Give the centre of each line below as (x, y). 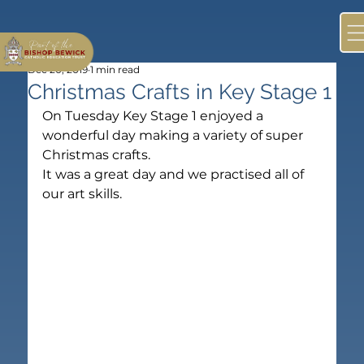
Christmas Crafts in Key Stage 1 (180, 91)
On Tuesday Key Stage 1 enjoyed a (155, 115)
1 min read (115, 69)
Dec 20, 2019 (58, 69)
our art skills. (82, 193)
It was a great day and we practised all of (175, 174)
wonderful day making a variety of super (175, 135)
